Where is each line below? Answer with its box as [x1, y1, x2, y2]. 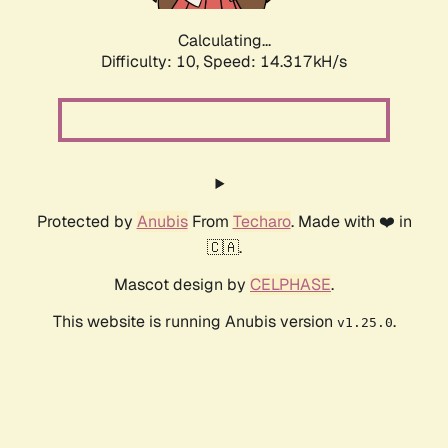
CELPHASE [250, 274, 331, 296]
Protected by [36, 211, 137, 233]
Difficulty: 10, [101, 51, 203, 73]
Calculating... [177, 30, 271, 52]
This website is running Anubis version [52, 311, 337, 333]
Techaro [232, 211, 291, 233]
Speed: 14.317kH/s [203, 51, 347, 73]
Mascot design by [114, 274, 250, 296]
